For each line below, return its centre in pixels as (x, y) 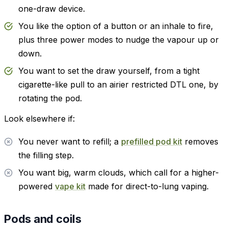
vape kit (70, 186)
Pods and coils (43, 219)
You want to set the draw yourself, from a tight (109, 71)
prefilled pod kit (152, 141)
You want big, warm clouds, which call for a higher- (119, 172)
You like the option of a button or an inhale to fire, (116, 26)
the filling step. (46, 155)
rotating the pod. (50, 98)
